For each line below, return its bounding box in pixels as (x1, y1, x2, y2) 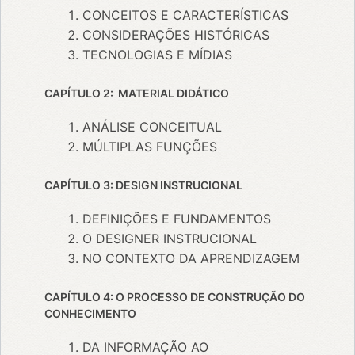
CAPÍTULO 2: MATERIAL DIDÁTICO (44, 86, 229, 101)
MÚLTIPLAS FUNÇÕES (82, 139, 217, 155)
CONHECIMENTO (44, 307, 136, 321)
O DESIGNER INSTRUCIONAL (82, 231, 257, 247)
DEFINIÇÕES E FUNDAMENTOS (82, 211, 271, 227)
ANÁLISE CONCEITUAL (82, 119, 222, 136)
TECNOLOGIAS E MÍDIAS (82, 47, 232, 63)
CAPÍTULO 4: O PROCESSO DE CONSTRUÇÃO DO (44, 290, 305, 304)
